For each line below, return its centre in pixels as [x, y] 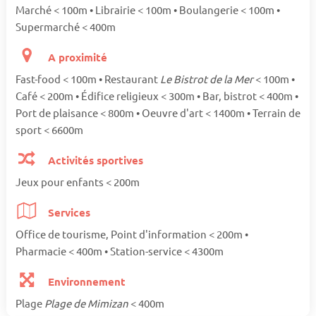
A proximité [77, 57]
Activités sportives [95, 160]
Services [68, 213]
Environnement [86, 282]
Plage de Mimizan [87, 303]
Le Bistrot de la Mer [207, 79]
